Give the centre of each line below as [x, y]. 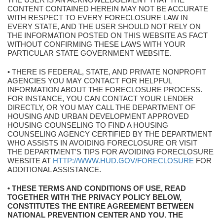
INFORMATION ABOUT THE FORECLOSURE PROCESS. [105, 90]
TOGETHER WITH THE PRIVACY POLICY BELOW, [94, 197]
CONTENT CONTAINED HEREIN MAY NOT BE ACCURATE [108, 9]
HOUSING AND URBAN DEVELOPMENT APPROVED [98, 116]
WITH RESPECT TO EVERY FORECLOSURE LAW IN [98, 18]
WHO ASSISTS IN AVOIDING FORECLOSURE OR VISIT [102, 143]
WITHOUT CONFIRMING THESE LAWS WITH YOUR [96, 44]
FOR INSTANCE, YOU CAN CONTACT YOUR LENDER [100, 98]
